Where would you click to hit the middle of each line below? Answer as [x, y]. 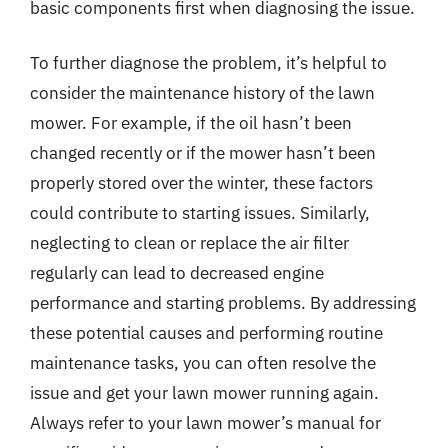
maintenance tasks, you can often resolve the [203, 363]
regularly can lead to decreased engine [177, 273]
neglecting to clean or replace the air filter [189, 243]
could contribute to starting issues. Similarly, [200, 213]
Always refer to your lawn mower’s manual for [205, 423]
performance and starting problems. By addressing [223, 303]
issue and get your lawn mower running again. [204, 393]
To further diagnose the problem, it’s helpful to [208, 63]
